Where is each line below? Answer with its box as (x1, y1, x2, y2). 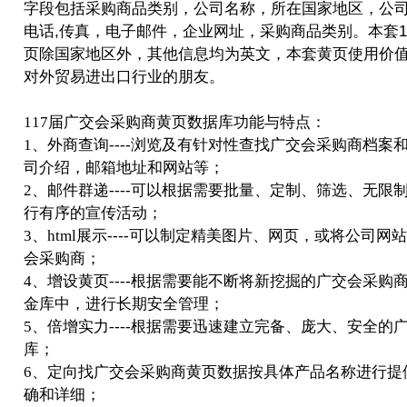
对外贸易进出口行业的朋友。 (24, 68, 224, 85)
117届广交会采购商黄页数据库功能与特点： (24, 114, 326, 131)
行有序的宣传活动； (24, 204, 163, 222)
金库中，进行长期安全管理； (24, 295, 224, 313)
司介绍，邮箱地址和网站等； (24, 159, 224, 176)
